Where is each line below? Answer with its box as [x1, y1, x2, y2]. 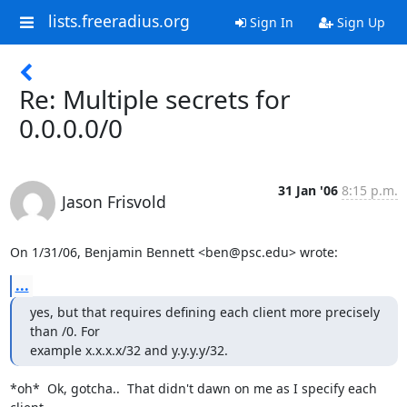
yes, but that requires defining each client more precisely [29, 303, 380, 321]
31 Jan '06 [277, 182, 338, 199]
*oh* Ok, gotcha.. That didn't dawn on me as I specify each [9, 380, 377, 397]
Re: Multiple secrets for [19, 82, 291, 116]
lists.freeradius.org [47, 10, 190, 33]
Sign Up [333, 14, 385, 31]
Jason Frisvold [61, 191, 166, 213]
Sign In [245, 14, 293, 31]
